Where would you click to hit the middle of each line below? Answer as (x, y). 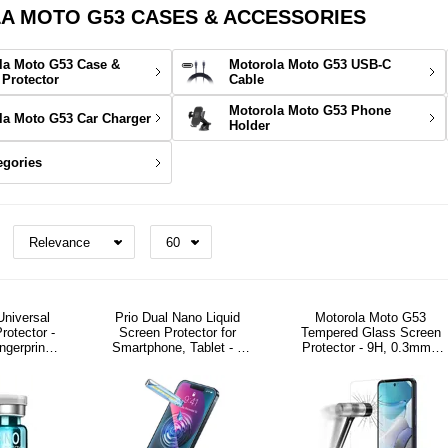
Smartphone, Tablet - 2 (177, 347)
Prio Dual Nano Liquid (178, 317)
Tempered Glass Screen (370, 332)
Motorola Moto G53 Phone (309, 110)
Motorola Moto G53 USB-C (309, 64)
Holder (249, 125)
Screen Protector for (178, 332)
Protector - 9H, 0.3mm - (371, 347)
